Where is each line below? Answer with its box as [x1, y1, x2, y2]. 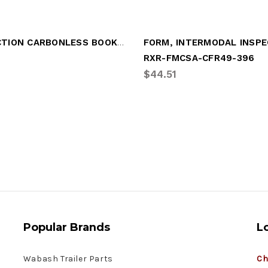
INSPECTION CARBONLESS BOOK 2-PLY [117, 36, 124, 48]
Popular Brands [23, 220, 110, 234]
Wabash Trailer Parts [23, 253, 113, 264]
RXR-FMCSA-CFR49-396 [143, 52, 255, 63]
